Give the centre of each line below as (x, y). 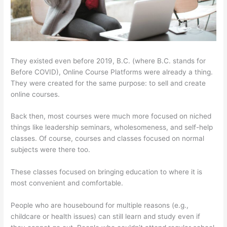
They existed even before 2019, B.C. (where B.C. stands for (108, 61)
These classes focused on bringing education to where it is (107, 172)
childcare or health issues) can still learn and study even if (106, 217)
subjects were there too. (51, 150)
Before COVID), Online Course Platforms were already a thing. (112, 72)
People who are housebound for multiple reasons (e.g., (100, 205)
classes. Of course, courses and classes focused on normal (108, 139)
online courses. (35, 94)
